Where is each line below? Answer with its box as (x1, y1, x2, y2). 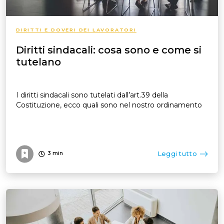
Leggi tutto (157, 149, 197, 157)
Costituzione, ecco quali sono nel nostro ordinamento (16, 100, 202, 109)
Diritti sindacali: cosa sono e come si (16, 43, 201, 56)
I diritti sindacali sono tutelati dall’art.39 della (16, 90, 168, 99)
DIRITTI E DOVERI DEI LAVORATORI (16, 26, 136, 32)
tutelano (16, 55, 61, 68)
